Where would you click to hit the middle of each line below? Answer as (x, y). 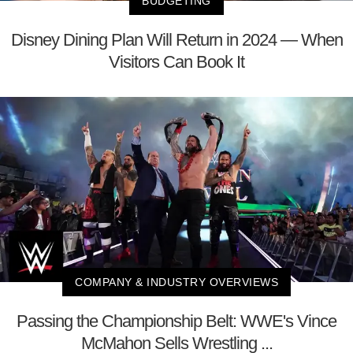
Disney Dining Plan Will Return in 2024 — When (176, 40)
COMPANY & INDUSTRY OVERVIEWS (176, 282)
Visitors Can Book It (176, 62)
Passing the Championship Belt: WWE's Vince (176, 321)
